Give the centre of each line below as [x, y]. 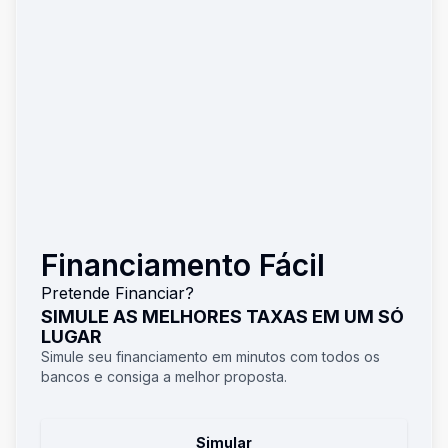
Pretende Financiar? [117, 293]
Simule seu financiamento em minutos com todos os [210, 356]
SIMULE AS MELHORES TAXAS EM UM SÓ [222, 316]
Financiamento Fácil [183, 265]
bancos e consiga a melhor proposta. [164, 376]
